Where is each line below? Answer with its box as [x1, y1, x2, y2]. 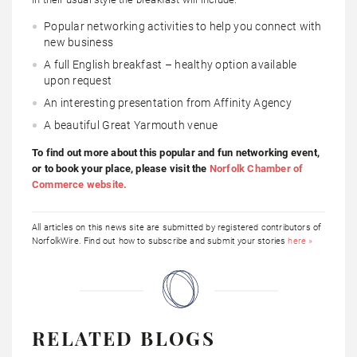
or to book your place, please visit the [32, 163, 210, 175]
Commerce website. [32, 178, 127, 191]
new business [44, 36, 114, 49]
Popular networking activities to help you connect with [44, 20, 322, 33]
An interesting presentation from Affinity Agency [44, 96, 292, 110]
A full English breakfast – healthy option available [44, 58, 297, 72]
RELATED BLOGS [32, 325, 216, 351]
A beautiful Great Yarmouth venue [44, 119, 218, 132]
